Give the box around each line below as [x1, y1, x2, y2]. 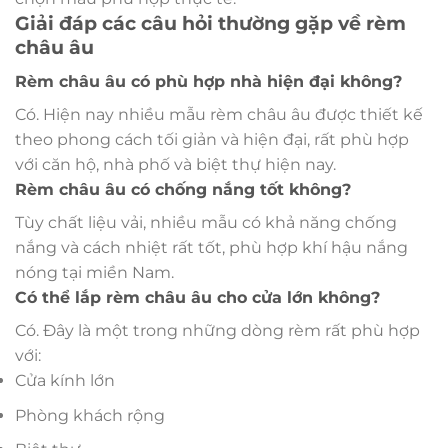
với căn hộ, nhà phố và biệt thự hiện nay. [15, 155, 336, 175]
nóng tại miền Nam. [15, 263, 174, 283]
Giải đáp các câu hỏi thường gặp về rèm [15, 11, 406, 36]
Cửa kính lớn [15, 371, 115, 391]
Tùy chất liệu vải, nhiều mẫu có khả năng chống [15, 213, 397, 233]
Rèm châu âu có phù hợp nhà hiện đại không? [15, 72, 402, 92]
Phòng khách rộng [15, 405, 165, 425]
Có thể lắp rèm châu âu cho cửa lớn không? [15, 288, 380, 308]
